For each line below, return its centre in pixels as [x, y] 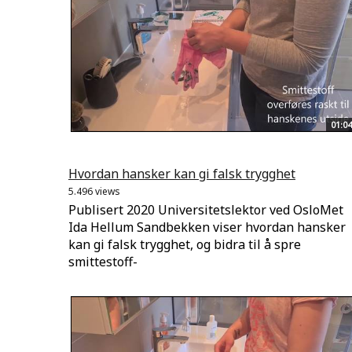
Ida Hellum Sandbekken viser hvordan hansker [207, 227]
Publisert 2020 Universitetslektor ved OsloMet [206, 210]
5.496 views [94, 192]
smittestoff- [103, 262]
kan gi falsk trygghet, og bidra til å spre [185, 245]
